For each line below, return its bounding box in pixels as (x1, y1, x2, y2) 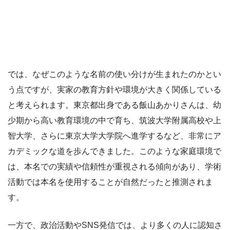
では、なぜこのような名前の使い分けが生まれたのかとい (8, 69, 221, 79)
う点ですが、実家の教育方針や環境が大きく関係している (8, 85, 221, 94)
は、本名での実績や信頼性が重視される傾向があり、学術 (8, 162, 221, 171)
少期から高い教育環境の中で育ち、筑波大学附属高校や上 (8, 116, 221, 125)
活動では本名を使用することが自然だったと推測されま (8, 177, 213, 186)
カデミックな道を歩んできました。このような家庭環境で (8, 146, 221, 156)
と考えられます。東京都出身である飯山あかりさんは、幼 (8, 100, 221, 109)
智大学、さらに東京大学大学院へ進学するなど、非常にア (8, 131, 221, 140)
